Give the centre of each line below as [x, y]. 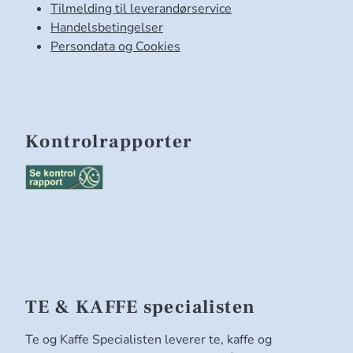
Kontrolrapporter [109, 141]
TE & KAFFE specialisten [141, 307]
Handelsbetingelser [107, 27]
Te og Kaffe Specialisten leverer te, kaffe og [149, 339]
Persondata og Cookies [115, 46]
